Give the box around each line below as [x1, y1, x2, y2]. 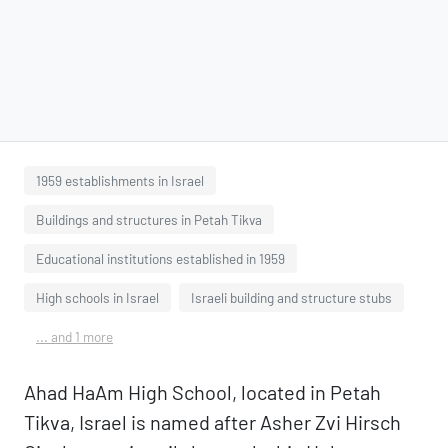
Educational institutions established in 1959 [36, 250, 285, 267]
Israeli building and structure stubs [191, 289, 392, 306]
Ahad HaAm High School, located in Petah [24, 380, 381, 404]
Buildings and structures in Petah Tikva [36, 211, 262, 228]
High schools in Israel [36, 289, 159, 306]
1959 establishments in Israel [36, 172, 204, 189]
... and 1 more [36, 328, 113, 345]
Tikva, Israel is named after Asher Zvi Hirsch [24, 410, 401, 434]
